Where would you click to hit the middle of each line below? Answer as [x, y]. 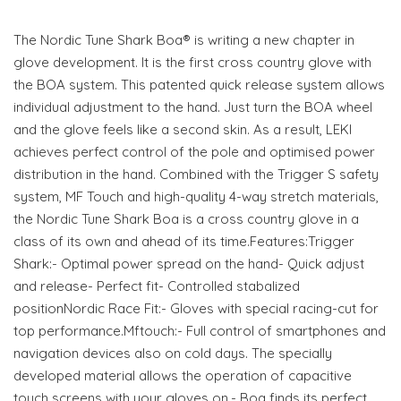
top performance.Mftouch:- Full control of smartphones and [200, 331]
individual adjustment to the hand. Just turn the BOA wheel [193, 107]
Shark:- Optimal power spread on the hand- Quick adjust [189, 264]
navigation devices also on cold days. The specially [173, 354]
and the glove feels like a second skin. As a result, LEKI [183, 130]
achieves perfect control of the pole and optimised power [194, 152]
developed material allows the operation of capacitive [183, 376]
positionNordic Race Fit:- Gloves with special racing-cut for [196, 309]
